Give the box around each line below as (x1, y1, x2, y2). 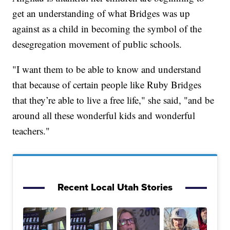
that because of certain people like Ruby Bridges (12, 78, 202, 91)
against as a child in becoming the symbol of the (12, 22, 202, 35)
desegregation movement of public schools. (12, 37, 182, 51)
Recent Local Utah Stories (57, 180, 172, 195)
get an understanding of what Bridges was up (12, 7, 190, 20)
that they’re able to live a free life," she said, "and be (12, 93, 215, 107)
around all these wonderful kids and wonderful (12, 109, 196, 122)
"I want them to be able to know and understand (12, 63, 202, 76)
